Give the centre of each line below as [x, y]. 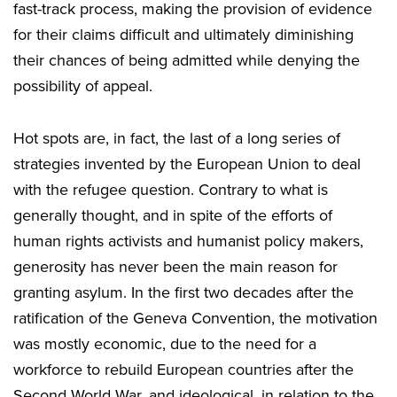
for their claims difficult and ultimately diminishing [183, 34]
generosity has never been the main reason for [175, 266]
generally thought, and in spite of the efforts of [173, 215]
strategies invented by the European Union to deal [187, 163]
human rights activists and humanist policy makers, [188, 241]
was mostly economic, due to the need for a [165, 343]
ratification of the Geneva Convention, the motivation [195, 318]
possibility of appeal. [83, 86]
